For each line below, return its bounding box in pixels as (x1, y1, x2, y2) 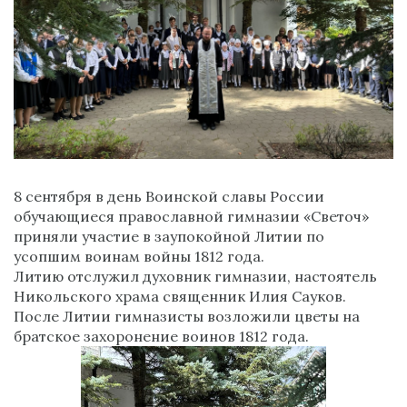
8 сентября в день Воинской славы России (14, 187, 324, 206)
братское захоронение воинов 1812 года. (14, 327, 309, 346)
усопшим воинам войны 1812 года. (14, 247, 264, 266)
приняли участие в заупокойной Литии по (14, 227, 324, 246)
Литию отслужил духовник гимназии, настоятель (14, 267, 377, 286)
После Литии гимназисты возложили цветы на (14, 307, 360, 326)
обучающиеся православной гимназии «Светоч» (14, 207, 369, 226)
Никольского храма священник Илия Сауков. (14, 287, 346, 306)
